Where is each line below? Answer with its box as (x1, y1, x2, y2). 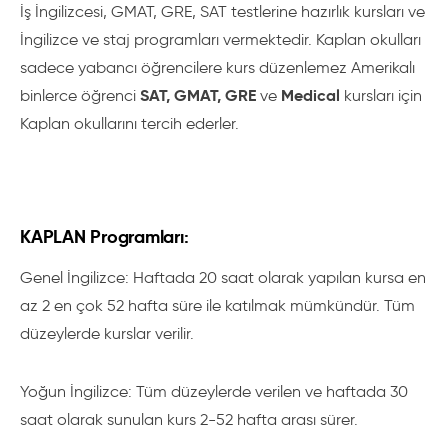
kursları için (340, 86, 422, 105)
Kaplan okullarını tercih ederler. (20, 114, 239, 133)
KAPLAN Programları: (20, 225, 189, 248)
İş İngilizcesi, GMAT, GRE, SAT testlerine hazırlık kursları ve (20, 2, 425, 21)
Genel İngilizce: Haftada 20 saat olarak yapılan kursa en (20, 268, 426, 287)
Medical (281, 85, 340, 106)
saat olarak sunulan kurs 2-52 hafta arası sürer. (20, 410, 358, 429)
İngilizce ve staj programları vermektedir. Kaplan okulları (20, 30, 421, 49)
